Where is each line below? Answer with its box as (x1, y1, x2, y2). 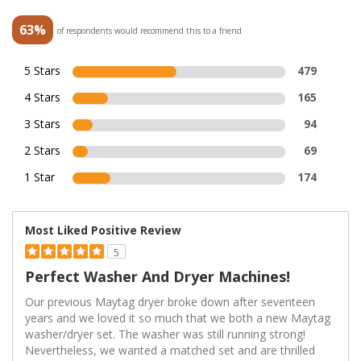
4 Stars (24, 89, 60, 106)
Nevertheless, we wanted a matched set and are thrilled (25, 342, 315, 359)
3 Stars (24, 116, 60, 132)
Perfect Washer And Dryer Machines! (25, 267, 290, 287)
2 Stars (24, 143, 60, 159)
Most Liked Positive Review (25, 222, 181, 239)
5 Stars (24, 63, 60, 79)
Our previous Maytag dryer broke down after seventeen (25, 294, 315, 310)
